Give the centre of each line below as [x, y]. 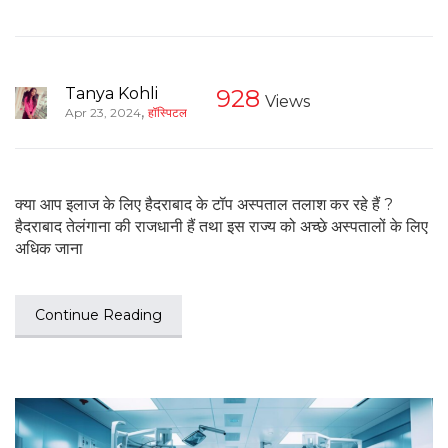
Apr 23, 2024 [103, 112]
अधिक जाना [49, 248]
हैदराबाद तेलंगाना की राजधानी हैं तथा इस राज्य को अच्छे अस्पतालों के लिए [221, 226]
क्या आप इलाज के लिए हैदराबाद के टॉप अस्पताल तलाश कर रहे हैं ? [204, 204]
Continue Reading [98, 314]
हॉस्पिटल [167, 112]
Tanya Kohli [111, 93]
